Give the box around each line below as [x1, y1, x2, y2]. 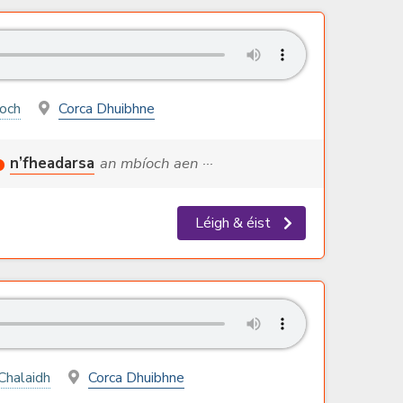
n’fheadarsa [9, 153, 94, 175]
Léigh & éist [195, 213, 274, 234]
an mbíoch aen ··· [99, 153, 213, 175]
